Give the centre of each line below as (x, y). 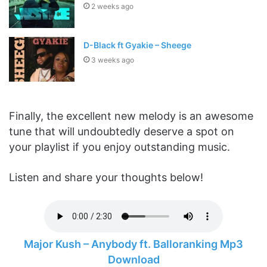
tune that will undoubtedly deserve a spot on (122, 131)
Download (133, 259)
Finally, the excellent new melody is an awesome (131, 116)
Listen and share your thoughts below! (106, 177)
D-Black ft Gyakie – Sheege (138, 45)
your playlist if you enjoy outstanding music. (119, 147)
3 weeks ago (113, 60)
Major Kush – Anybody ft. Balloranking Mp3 (133, 244)
